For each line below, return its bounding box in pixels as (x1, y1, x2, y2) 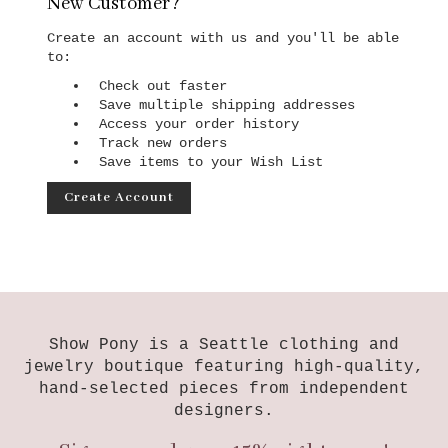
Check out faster (99, 77, 228, 94)
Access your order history (99, 115, 300, 132)
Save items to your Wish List (99, 153, 324, 170)
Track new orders (99, 134, 228, 151)
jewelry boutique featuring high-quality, (24, 357, 424, 376)
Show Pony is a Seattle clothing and (49, 335, 399, 354)
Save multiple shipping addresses (99, 96, 356, 113)
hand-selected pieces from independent (39, 379, 409, 398)
